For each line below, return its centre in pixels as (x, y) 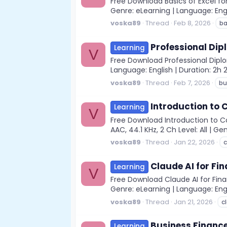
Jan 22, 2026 (194, 142)
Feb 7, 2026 (192, 83)
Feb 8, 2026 (192, 23)
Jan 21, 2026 (193, 202)
